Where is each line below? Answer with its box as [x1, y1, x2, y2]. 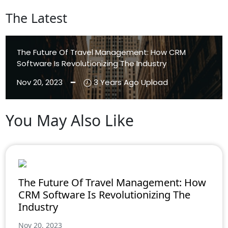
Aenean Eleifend [34, 165, 96, 177]
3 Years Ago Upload [92, 77, 168, 88]
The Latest [6, 9, 68, 27]
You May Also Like [6, 109, 134, 131]
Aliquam [112, 165, 144, 177]
